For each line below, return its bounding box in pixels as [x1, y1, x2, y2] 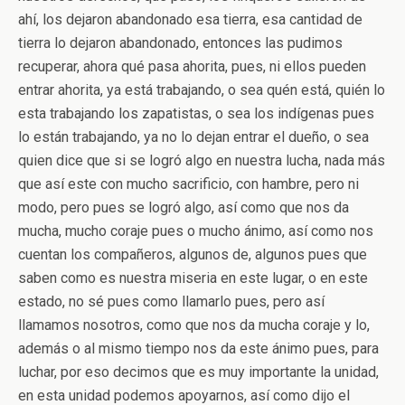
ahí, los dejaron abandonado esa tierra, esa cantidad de [18, 11, 363, 28]
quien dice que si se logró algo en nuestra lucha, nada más [18, 152, 385, 169]
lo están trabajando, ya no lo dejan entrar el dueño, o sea [18, 128, 369, 146]
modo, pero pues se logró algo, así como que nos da [18, 199, 349, 216]
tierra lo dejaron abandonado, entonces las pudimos [18, 34, 343, 52]
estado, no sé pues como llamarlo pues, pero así [18, 293, 325, 310]
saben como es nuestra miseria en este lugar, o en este [18, 269, 368, 287]
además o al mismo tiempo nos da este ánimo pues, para [18, 340, 379, 357]
